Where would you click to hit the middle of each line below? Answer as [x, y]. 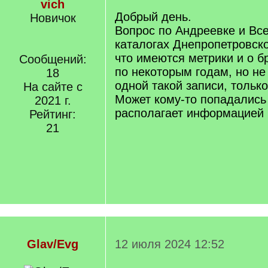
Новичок [53, 18]
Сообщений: [53, 59]
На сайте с [53, 87]
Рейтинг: [53, 114]
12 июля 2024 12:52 [170, 244]
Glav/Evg [53, 244]
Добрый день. [153, 17]
